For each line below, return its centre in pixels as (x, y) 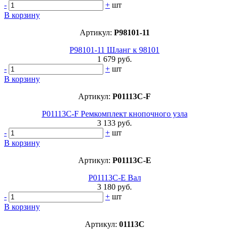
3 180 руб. (114, 187)
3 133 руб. (114, 123)
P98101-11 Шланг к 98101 (114, 50)
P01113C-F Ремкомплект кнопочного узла (114, 113)
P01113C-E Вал (114, 177)
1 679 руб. (114, 59)
